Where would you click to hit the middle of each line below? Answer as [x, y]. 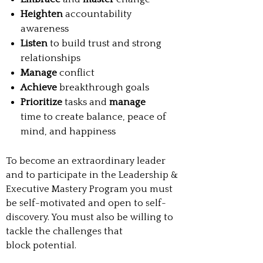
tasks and [87, 102]
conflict [77, 73]
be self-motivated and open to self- [86, 203]
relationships [50, 58]
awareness [44, 29]
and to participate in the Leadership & [92, 175]
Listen [35, 44]
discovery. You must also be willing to [90, 218]
